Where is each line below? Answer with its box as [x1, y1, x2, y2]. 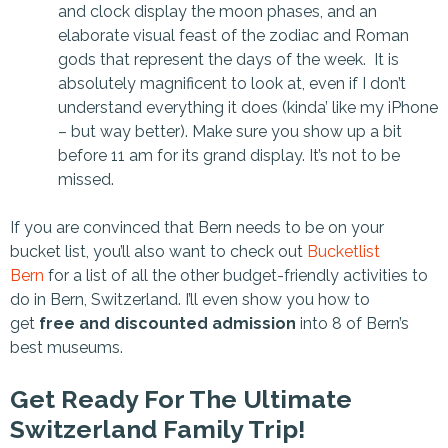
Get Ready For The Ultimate [10, 383, 352, 414]
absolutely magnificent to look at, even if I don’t [58, 73, 406, 93]
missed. [58, 169, 114, 189]
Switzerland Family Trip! [10, 413, 306, 444]
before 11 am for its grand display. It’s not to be [58, 145, 400, 165]
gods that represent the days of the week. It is [58, 49, 399, 69]
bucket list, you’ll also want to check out [10, 241, 307, 261]
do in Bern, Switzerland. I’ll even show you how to [10, 289, 370, 309]
